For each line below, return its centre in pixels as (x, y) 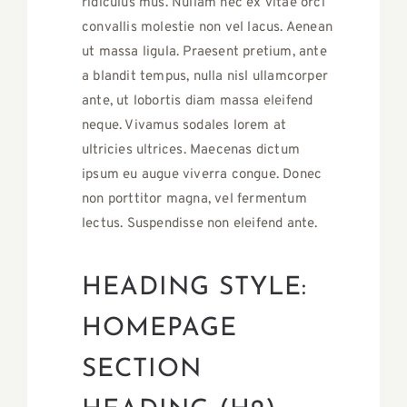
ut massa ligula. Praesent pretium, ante (204, 53)
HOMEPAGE (159, 329)
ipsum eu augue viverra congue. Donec (202, 175)
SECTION (142, 370)
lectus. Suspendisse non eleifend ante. (200, 224)
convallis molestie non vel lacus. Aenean (207, 28)
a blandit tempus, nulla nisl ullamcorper (205, 77)
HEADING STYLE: (194, 288)
